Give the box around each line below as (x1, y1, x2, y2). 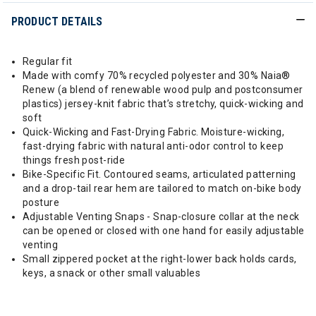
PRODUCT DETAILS (11, 15, 103, 28)
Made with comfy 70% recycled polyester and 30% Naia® (23, 70, 291, 81)
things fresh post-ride (23, 154, 126, 166)
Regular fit (23, 56, 73, 67)
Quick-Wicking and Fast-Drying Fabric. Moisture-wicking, (23, 126, 285, 138)
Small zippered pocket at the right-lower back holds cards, (23, 253, 297, 265)
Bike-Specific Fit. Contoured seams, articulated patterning (23, 169, 296, 180)
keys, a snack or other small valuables (23, 267, 200, 279)
